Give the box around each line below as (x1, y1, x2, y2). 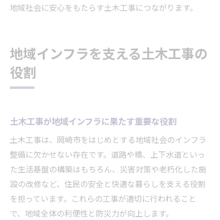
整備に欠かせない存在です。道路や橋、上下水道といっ (10, 149, 205, 163)
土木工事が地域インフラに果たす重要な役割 (10, 115, 176, 130)
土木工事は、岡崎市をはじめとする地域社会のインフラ (10, 134, 206, 148)
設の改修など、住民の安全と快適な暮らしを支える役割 (10, 178, 206, 192)
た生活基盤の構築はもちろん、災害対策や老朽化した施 (10, 164, 206, 177)
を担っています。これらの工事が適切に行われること (10, 193, 196, 207)
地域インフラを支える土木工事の (10, 44, 208, 66)
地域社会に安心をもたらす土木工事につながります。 (10, 2, 197, 16)
